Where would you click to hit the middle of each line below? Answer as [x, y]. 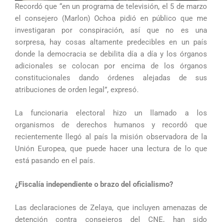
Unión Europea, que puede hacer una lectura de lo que [111, 149]
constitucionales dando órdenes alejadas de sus [111, 78]
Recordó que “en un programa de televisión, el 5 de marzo [111, 7]
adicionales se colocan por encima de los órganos [111, 66]
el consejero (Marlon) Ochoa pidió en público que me [111, 19]
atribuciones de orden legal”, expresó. [77, 90]
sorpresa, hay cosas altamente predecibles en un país [111, 42]
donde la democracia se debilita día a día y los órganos [111, 54]
